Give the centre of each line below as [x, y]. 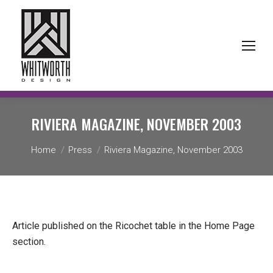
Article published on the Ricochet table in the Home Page [133, 226]
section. [29, 242]
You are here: [56, 139]
